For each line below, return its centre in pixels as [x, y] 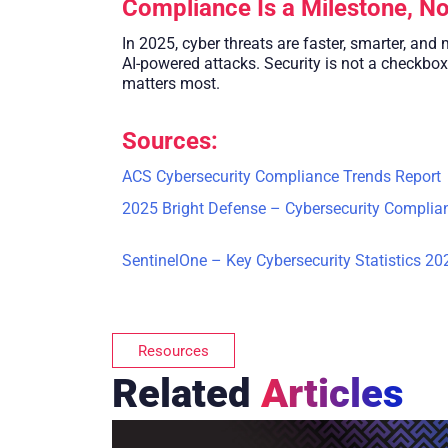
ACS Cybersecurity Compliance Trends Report [281, 177]
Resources [173, 351]
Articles [332, 394]
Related [186, 394]
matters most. [171, 84]
